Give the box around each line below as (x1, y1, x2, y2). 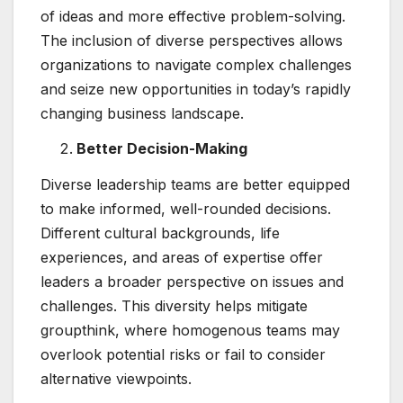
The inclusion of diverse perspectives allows (40, 31, 343, 49)
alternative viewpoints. (40, 370, 192, 389)
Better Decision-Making (76, 139, 247, 158)
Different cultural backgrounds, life (40, 224, 280, 243)
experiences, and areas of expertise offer (40, 248, 323, 267)
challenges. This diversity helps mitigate (40, 297, 308, 316)
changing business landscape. (40, 103, 244, 122)
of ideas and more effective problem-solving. (40, 6, 345, 25)
